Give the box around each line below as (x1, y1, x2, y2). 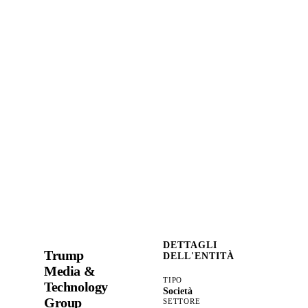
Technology (44, 278, 108, 294)
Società (163, 286, 193, 297)
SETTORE (163, 297, 201, 306)
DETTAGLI (163, 240, 217, 251)
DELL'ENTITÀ (163, 251, 234, 262)
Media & (44, 263, 96, 278)
